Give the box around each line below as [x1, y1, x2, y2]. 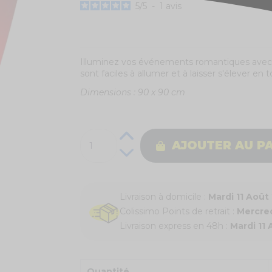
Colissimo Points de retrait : [119, 205, 237, 217]
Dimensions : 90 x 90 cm [80, 86, 185, 98]
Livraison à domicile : [119, 191, 208, 202]
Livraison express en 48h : [119, 220, 230, 231]
